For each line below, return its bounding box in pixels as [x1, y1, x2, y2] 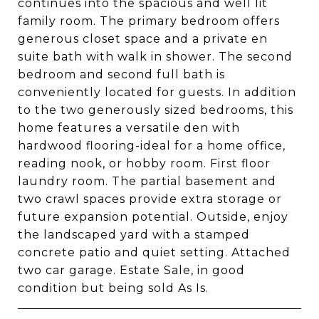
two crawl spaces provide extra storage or [18, 192, 282, 206]
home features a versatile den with [18, 121, 240, 135]
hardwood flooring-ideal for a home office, [18, 139, 286, 152]
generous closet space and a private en [18, 32, 268, 46]
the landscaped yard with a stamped [18, 228, 250, 241]
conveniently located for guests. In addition [18, 85, 296, 99]
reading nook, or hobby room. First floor [18, 157, 271, 170]
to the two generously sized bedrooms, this [18, 103, 293, 117]
